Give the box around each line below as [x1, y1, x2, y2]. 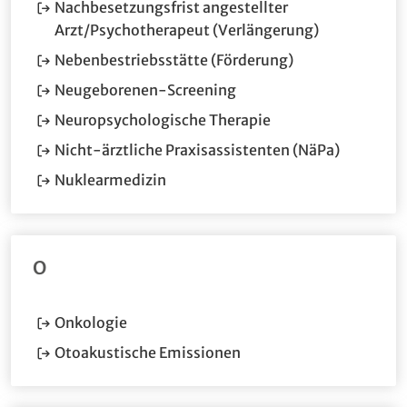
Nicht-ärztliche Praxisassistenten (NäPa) [55, 140, 340, 159]
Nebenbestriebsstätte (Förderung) [55, 50, 293, 69]
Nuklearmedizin [55, 170, 166, 189]
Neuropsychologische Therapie [55, 110, 271, 129]
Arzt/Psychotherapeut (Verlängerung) [55, 20, 319, 39]
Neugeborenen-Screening [55, 80, 236, 99]
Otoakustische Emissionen [55, 342, 241, 362]
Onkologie [55, 313, 127, 332]
